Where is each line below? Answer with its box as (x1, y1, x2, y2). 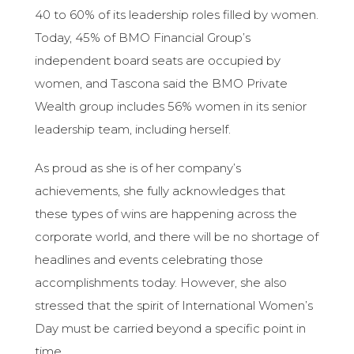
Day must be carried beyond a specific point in (35, 321, 307, 337)
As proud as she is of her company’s (35, 160, 242, 176)
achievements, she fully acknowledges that (35, 183, 286, 199)
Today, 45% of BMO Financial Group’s (35, 30, 251, 46)
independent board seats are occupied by (35, 53, 281, 69)
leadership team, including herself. (35, 122, 232, 137)
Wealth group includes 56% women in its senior (35, 99, 307, 115)
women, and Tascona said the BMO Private (35, 76, 288, 92)
